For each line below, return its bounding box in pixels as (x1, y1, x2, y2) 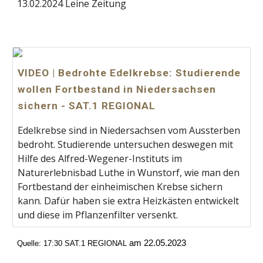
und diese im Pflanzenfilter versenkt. (18, 208, 178, 222)
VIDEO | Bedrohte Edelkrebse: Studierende (18, 67, 241, 79)
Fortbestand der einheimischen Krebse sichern (18, 180, 223, 194)
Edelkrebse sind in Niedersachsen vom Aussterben (18, 124, 241, 137)
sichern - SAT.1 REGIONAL (18, 100, 156, 112)
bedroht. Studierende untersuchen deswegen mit (18, 138, 234, 151)
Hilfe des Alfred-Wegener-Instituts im (18, 152, 183, 166)
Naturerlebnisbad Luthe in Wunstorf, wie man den (18, 166, 240, 180)
